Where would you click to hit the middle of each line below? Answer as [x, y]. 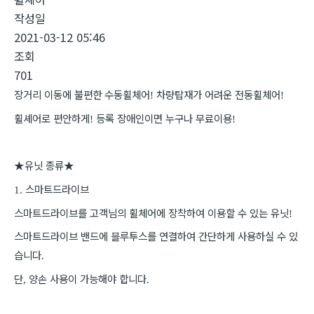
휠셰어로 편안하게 [52, 118]
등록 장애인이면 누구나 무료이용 [164, 118]
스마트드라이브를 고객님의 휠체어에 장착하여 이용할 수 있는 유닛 [151, 212]
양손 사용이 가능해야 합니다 [88, 278]
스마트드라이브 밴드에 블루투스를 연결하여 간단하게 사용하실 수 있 [156, 236]
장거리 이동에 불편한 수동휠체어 [82, 95]
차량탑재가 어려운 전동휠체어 [218, 95]
